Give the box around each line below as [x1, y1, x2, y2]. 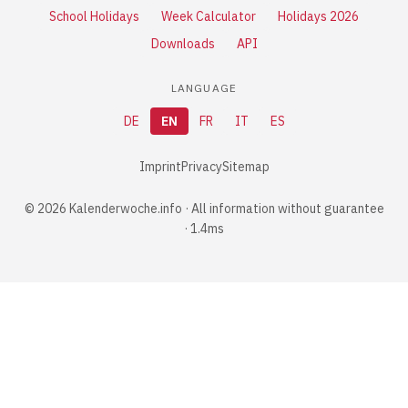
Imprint [138, 158, 181, 175]
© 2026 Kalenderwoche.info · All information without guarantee [24, 200, 384, 217]
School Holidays [49, 8, 139, 25]
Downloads [150, 36, 215, 52]
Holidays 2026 [278, 8, 359, 25]
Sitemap [221, 158, 270, 175]
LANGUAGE [170, 81, 238, 95]
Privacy [180, 158, 222, 175]
